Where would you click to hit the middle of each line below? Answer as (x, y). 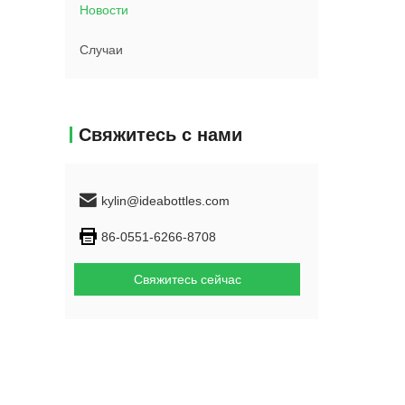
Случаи (101, 50)
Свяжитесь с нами (160, 135)
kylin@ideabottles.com (165, 201)
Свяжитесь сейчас (187, 279)
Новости (104, 10)
